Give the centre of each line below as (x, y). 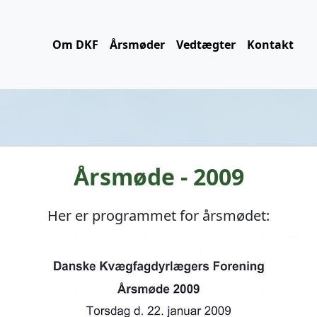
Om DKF (75, 45)
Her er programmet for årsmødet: (158, 215)
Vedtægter (206, 45)
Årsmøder (137, 45)
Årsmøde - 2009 (158, 177)
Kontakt (270, 45)
